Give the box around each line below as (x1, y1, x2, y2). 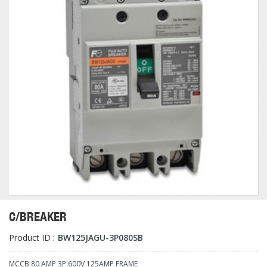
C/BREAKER (9, 209, 67, 224)
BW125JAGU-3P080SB (58, 232, 143, 243)
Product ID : (9, 232, 55, 243)
